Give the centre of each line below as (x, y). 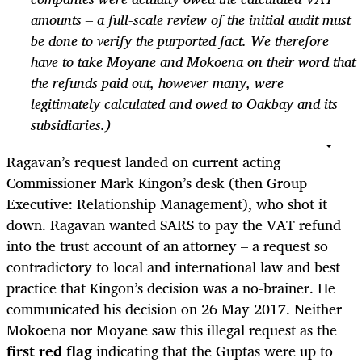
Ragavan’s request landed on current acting (143, 162)
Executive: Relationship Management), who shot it (167, 204)
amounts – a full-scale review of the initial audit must (191, 20)
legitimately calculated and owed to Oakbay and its (184, 104)
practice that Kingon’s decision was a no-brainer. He (171, 288)
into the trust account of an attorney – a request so (167, 246)
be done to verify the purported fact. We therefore (180, 41)
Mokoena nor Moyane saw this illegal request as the (172, 330)
